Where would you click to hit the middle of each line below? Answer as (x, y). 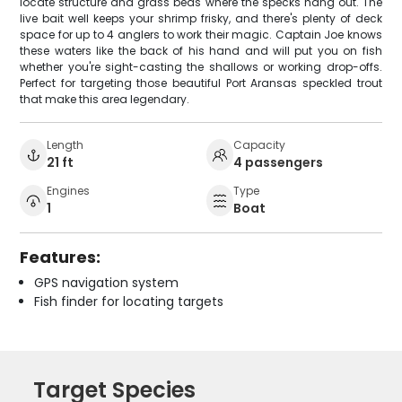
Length (66, 144)
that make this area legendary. (105, 99)
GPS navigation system (107, 282)
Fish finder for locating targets (129, 301)
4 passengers (278, 162)
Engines (69, 190)
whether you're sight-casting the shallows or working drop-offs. (201, 66)
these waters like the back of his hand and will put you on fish (201, 50)
